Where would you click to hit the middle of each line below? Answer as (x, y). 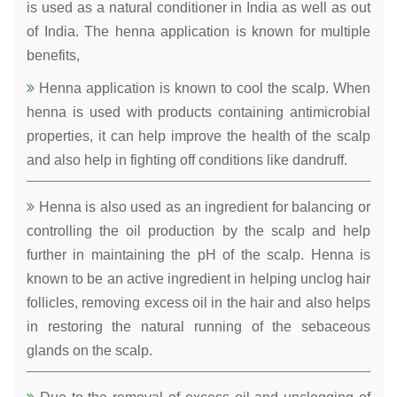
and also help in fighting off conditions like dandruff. (187, 160)
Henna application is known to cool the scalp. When (202, 89)
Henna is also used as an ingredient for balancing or (202, 207)
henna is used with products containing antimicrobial (198, 113)
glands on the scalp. (90, 351)
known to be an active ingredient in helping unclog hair (198, 279)
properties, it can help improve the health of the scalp (198, 136)
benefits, (53, 56)
